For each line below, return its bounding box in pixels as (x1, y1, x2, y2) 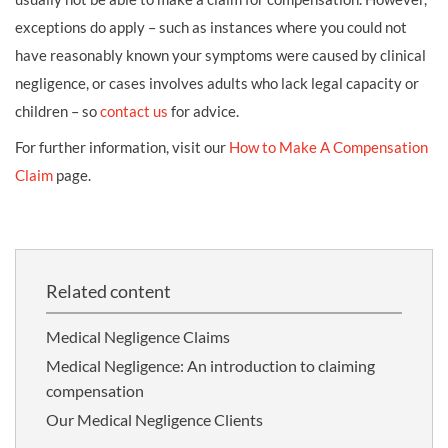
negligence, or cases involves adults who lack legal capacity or (15, 74, 419, 92)
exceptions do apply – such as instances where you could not (15, 18, 407, 36)
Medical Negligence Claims (46, 327, 230, 346)
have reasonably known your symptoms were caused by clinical (15, 46, 426, 64)
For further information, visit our (15, 138, 229, 156)
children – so (15, 102, 100, 120)
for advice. (168, 102, 239, 120)
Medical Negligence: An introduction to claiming (46, 356, 375, 375)
